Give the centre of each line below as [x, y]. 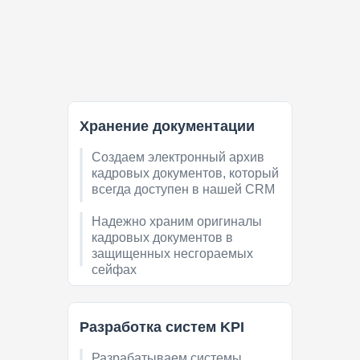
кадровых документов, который [185, 174]
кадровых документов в [162, 238]
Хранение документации [167, 127]
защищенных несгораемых [172, 254]
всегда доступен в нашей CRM [183, 190]
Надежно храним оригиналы [177, 222]
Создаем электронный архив [178, 157]
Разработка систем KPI [162, 327]
